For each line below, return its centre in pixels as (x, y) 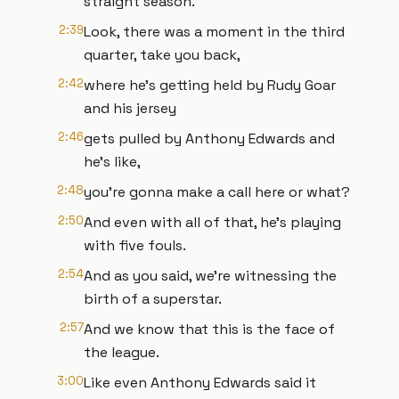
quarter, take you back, (162, 55)
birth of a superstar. (153, 299)
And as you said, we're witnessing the (210, 276)
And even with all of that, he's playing (212, 222)
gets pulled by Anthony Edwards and (209, 138)
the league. (122, 352)
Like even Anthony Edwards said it (200, 383)
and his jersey (130, 108)
